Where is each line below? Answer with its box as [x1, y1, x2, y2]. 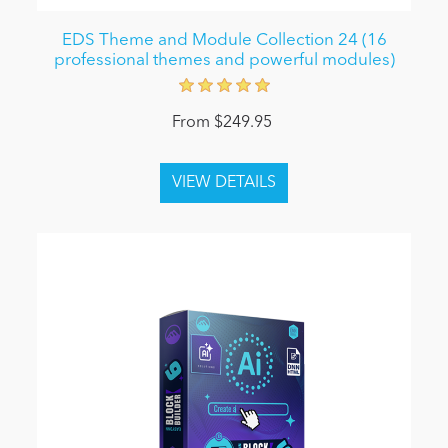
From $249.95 [171, 114, 272, 131]
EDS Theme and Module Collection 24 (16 [61, 31, 387, 49]
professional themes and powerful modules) [53, 51, 395, 69]
